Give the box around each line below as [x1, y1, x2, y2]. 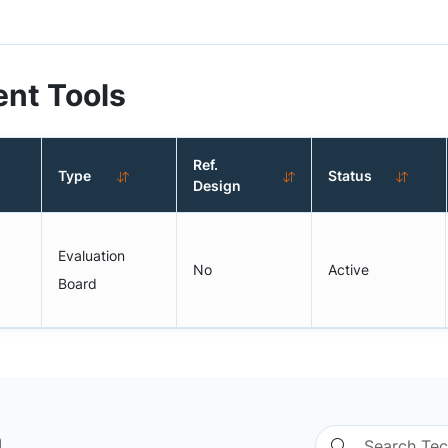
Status [328, 166, 373, 184]
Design [193, 177, 242, 194]
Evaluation [58, 247, 126, 264]
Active [327, 261, 369, 278]
